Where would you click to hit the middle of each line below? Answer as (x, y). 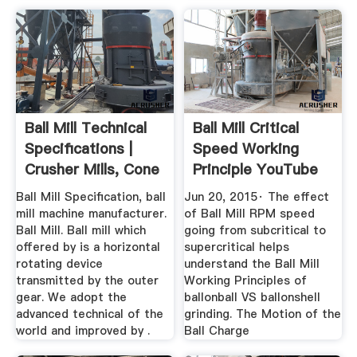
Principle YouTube (256, 169)
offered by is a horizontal (88, 247)
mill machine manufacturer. (91, 214)
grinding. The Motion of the (263, 314)
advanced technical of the (89, 314)
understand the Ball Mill (252, 264)
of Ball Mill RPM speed (250, 214)
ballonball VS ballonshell (253, 298)
